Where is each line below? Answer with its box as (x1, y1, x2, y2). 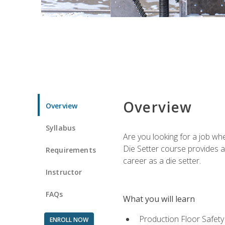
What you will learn (123, 193, 195, 204)
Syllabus (46, 123, 76, 133)
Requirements (46, 145, 96, 155)
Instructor (46, 167, 82, 177)
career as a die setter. (123, 155, 201, 166)
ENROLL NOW (49, 215, 88, 224)
